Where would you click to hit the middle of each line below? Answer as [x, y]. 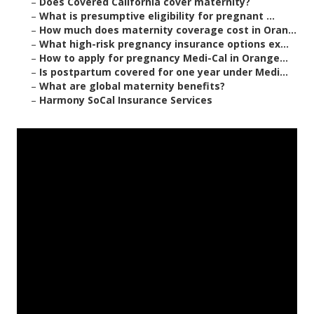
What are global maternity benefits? [132, 86]
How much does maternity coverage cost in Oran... [168, 30]
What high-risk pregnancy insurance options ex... [164, 44]
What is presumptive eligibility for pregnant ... [157, 16]
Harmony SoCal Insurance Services [126, 100]
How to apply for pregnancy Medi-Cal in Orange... [164, 58]
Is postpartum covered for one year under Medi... [164, 72]
